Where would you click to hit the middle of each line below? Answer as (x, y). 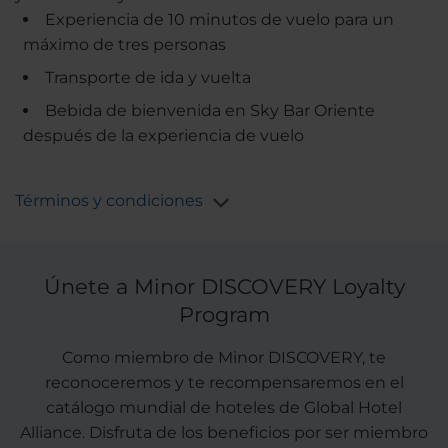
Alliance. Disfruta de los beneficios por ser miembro (224, 433)
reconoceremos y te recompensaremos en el (224, 383)
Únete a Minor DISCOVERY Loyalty (224, 287)
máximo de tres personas (124, 45)
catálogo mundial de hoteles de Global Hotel (224, 408)
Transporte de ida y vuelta (148, 78)
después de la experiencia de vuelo (163, 136)
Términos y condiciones (109, 201)
